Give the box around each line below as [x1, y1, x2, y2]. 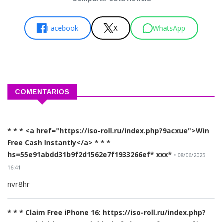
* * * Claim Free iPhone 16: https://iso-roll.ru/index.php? [7, 208, 206, 218]
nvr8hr [7, 179, 30, 189]
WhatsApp [153, 23, 185, 33]
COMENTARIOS [15, 88, 69, 96]
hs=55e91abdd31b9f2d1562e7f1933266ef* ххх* [7, 150, 172, 160]
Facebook [47, 23, 78, 33]
